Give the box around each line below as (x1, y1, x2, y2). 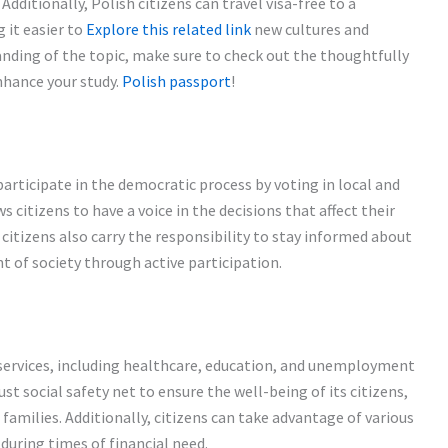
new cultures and (251, 18, 369, 39)
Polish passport (122, 70, 231, 91)
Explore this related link (86, 18, 251, 39)
